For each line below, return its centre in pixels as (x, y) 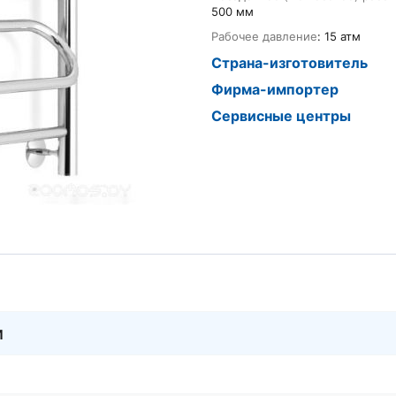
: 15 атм (339, 36)
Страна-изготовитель (289, 63)
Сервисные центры (281, 116)
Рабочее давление (264, 36)
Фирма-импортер (275, 89)
